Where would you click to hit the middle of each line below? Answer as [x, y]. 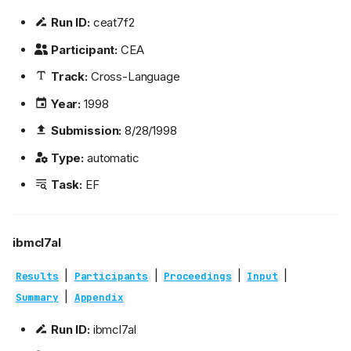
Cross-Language [134, 77]
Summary [37, 298]
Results [37, 277]
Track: [69, 77]
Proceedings [198, 277]
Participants [111, 277]
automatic [112, 157]
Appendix [99, 298]
